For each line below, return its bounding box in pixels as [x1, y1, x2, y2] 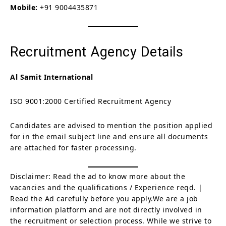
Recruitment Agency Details [10, 43, 183, 60]
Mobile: [10, 2, 38, 12]
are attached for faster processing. [10, 142, 137, 152]
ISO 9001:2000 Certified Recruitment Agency [10, 96, 171, 106]
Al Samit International [10, 72, 93, 82]
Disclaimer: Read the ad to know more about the [10, 171, 185, 181]
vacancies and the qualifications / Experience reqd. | [10, 182, 203, 192]
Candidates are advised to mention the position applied [10, 120, 212, 130]
